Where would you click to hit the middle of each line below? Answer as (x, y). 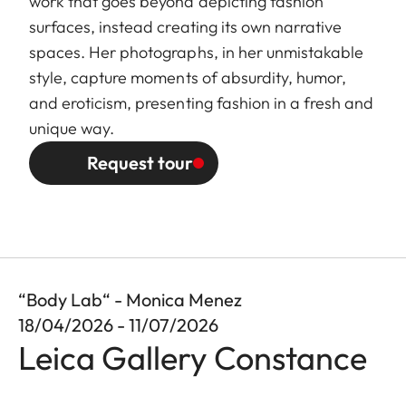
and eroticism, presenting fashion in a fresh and (202, 102)
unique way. (72, 128)
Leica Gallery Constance (193, 357)
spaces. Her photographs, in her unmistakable (197, 52)
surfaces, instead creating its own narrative (186, 26)
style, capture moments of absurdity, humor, (188, 77)
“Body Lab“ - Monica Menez (130, 299)
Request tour (140, 162)
